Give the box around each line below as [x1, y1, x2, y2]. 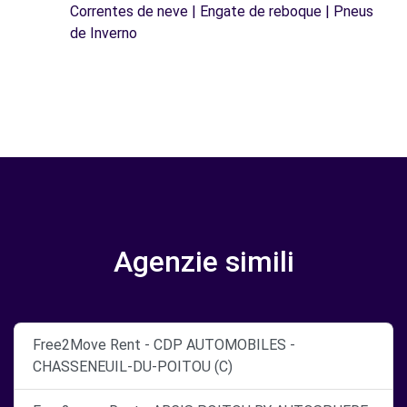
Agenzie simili [113, 244, 294, 279]
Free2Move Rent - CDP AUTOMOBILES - [33, 336, 295, 353]
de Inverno [70, 25, 137, 42]
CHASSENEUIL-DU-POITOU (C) [33, 358, 233, 375]
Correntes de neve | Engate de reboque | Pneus [70, 3, 373, 20]
